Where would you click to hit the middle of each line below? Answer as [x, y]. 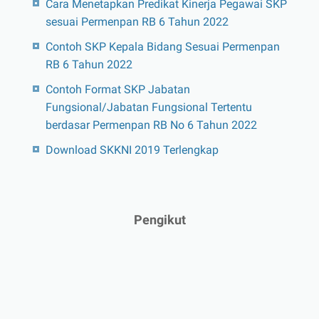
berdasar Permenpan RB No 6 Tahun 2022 [151, 125]
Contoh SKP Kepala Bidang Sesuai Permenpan [162, 46]
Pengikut [159, 219]
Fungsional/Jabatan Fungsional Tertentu [148, 107]
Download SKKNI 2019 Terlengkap [132, 150]
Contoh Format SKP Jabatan [117, 89]
